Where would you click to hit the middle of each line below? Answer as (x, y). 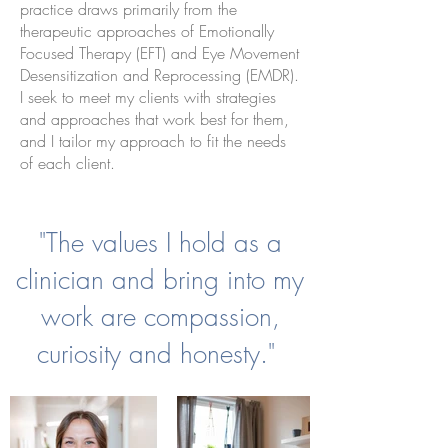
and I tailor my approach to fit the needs (153, 141)
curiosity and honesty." (160, 354)
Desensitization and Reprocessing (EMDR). (159, 75)
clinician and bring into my (160, 280)
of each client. (70, 163)
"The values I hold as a (160, 243)
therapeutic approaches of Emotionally (147, 31)
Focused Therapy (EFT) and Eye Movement (159, 53)
